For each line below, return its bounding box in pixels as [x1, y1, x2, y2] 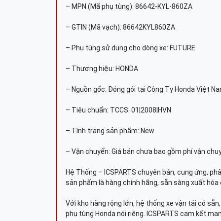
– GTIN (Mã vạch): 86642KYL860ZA [66, 23, 175, 31]
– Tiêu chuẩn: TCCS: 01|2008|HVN [66, 106, 171, 114]
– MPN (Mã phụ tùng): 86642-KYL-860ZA [66, 2, 192, 10]
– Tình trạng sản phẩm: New [66, 127, 154, 135]
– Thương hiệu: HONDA [66, 65, 138, 73]
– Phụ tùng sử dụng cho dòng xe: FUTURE [66, 44, 195, 52]
